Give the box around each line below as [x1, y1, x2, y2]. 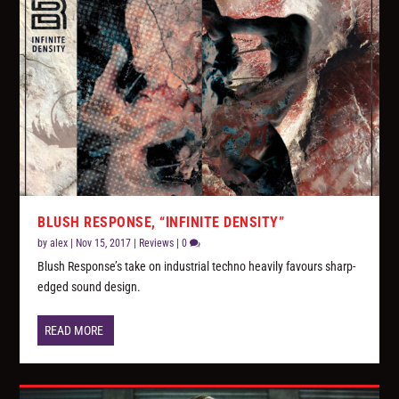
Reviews [139, 237, 175, 250]
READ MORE [45, 323, 104, 338]
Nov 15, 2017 [76, 237, 132, 250]
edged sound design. [37, 280, 142, 295]
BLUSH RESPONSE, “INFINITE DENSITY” [37, 214, 285, 232]
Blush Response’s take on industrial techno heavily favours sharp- [37, 259, 356, 274]
